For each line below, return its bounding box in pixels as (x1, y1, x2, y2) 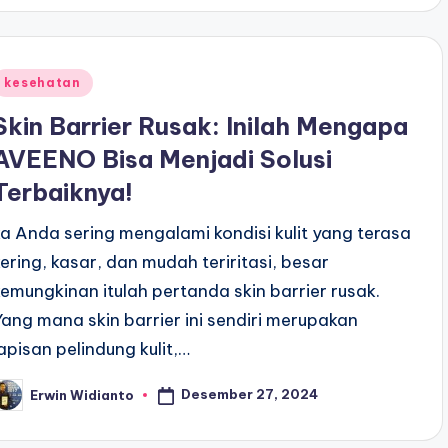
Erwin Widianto (30, 386, 135, 403)
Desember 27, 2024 (181, 386, 319, 403)
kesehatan (4, 75, 81, 90)
